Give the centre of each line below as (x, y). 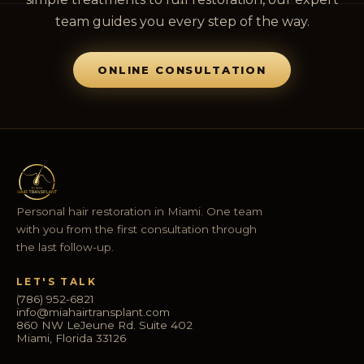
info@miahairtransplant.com (93, 312)
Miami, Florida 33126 (71, 338)
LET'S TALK (56, 282)
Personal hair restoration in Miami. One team (139, 212)
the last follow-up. (65, 247)
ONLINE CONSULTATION (182, 70)
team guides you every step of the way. (182, 22)
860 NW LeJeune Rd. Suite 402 (104, 325)
